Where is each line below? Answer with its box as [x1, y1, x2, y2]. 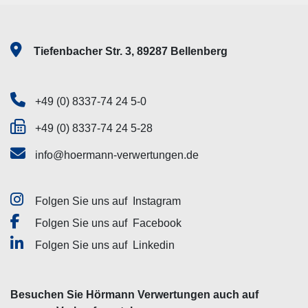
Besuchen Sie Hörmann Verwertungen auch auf [10, 289, 258, 300]
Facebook [133, 217, 181, 229]
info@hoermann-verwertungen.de [35, 149, 199, 161]
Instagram [133, 195, 181, 207]
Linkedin [133, 239, 175, 251]
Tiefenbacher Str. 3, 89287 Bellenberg [34, 45, 228, 57]
